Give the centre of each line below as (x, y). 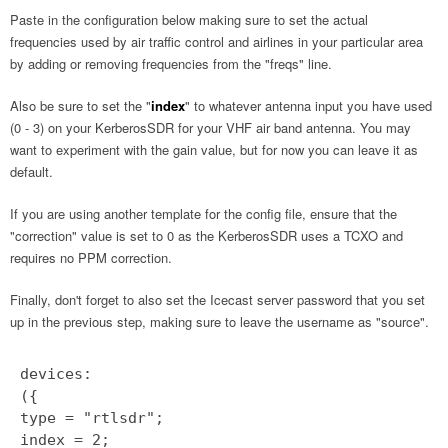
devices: (56, 373)
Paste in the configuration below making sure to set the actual (189, 19)
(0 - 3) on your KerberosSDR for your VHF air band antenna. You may (210, 127)
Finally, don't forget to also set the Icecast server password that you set (217, 299)
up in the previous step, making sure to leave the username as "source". (219, 321)
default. (31, 171)
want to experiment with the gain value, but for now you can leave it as (214, 149)
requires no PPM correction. (91, 257)
